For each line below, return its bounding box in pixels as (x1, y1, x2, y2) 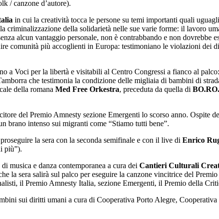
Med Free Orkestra (55, 85, 119, 94)
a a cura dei (102, 161, 139, 170)
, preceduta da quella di (119, 85, 193, 94)
